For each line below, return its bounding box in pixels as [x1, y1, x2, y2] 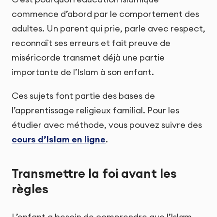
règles [12, 181, 48, 197]
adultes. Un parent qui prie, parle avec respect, [12, 22, 205, 34]
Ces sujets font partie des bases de [12, 90, 155, 102]
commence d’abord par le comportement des [12, 8, 199, 19]
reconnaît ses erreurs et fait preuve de [12, 37, 170, 48]
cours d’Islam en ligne [12, 134, 106, 145]
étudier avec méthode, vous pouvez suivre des [12, 119, 202, 131]
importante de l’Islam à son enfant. [12, 66, 154, 77]
